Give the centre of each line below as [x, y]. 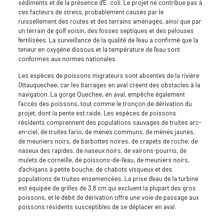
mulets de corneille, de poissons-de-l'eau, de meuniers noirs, [104, 160]
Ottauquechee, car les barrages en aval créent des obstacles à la [109, 85]
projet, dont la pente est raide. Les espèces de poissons [97, 113]
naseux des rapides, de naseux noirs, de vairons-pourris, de [102, 151]
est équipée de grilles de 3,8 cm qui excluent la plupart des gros [107, 188]
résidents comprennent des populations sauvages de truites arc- [110, 123]
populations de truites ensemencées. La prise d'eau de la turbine [108, 179]
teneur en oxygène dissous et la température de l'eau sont [99, 50]
